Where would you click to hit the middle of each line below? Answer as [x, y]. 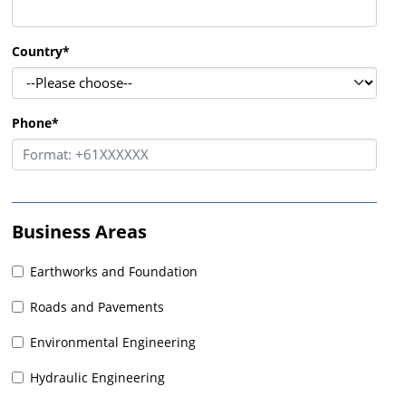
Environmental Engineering [112, 342]
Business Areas [79, 232]
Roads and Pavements [97, 307]
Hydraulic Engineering [97, 377]
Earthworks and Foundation [113, 271]
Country [37, 51]
